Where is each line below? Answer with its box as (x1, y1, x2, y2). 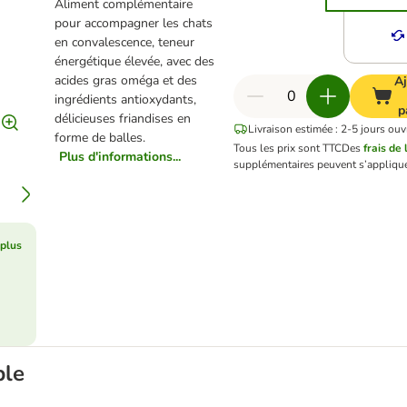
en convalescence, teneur (55, 34, 195, 51)
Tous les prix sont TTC (233, 141, 342, 155)
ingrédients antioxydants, (55, 91, 197, 108)
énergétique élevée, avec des (55, 53, 215, 70)
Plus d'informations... (59, 148, 182, 165)
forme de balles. (55, 129, 146, 146)
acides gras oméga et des (55, 72, 198, 89)
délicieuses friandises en (55, 110, 192, 127)
